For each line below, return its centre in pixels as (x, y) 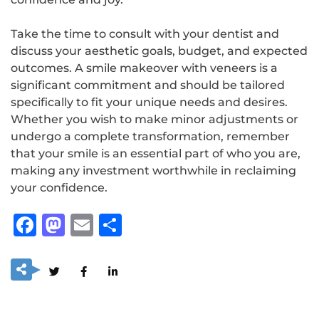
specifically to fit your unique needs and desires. (149, 102)
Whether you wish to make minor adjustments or (155, 119)
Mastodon (122, 224)
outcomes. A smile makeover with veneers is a (144, 68)
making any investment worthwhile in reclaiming (153, 170)
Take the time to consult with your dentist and (145, 33)
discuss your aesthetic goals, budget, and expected (159, 51)
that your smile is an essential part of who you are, (156, 153)
